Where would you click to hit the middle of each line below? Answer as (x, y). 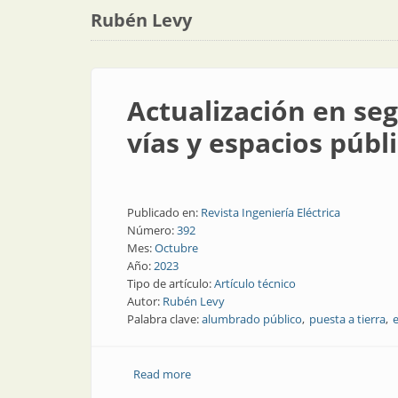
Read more (162, 374)
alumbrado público (252, 319)
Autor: (145, 301)
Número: (152, 230)
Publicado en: (164, 212)
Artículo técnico (255, 283)
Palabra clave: (164, 319)
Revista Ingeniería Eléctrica (271, 212)
